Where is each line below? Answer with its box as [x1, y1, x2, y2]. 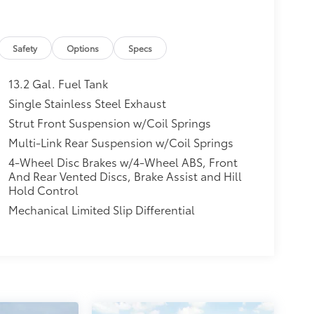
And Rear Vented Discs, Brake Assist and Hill [8, 168, 242, 184]
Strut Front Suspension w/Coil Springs [8, 114, 211, 131]
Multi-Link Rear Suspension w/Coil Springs [8, 134, 233, 151]
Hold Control [8, 182, 78, 198]
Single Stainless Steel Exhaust [8, 95, 166, 111]
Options [67, 42, 100, 55]
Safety [13, 42, 38, 55]
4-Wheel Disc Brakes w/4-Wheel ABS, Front [8, 153, 238, 170]
